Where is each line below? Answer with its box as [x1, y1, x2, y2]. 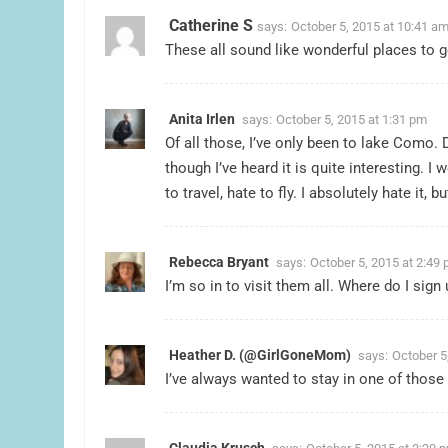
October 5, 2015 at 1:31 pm [276, 111, 427, 127]
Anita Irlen [169, 110, 235, 127]
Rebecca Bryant [169, 253, 269, 270]
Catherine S [169, 15, 253, 35]
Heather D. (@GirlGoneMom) [169, 346, 351, 363]
